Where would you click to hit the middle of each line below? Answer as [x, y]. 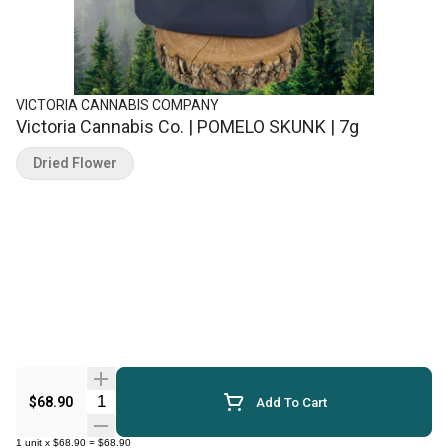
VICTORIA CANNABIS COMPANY [117, 105]
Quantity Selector [145, 399]
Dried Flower [75, 163]
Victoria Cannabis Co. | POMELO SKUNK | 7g [187, 126]
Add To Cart [291, 402]
